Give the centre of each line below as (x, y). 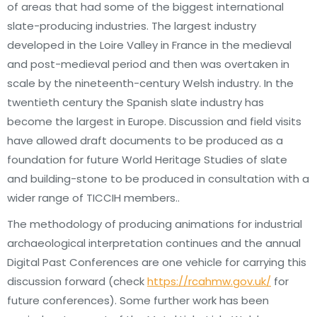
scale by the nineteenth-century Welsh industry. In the (150, 83)
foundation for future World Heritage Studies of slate (147, 160)
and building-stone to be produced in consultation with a (158, 179)
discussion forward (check (77, 281)
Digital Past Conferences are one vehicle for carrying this (157, 262)
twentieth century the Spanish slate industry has (136, 102)
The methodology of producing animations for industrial (155, 224)
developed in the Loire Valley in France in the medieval (149, 45)
